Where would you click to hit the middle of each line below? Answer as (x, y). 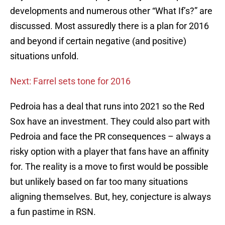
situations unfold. (44, 56)
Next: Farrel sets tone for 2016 (70, 81)
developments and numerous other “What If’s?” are (111, 11)
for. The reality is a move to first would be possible (109, 167)
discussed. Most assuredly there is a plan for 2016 (109, 26)
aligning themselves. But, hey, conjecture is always (110, 197)
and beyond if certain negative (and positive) (98, 41)
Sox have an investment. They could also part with (110, 122)
